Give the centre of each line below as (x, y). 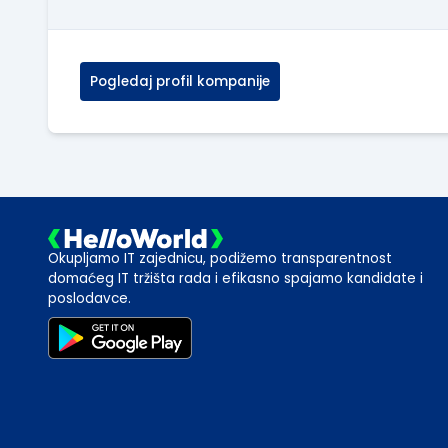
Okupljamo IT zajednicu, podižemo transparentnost (220, 258)
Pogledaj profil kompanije (180, 82)
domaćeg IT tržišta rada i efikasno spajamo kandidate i (235, 278)
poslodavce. (89, 298)
